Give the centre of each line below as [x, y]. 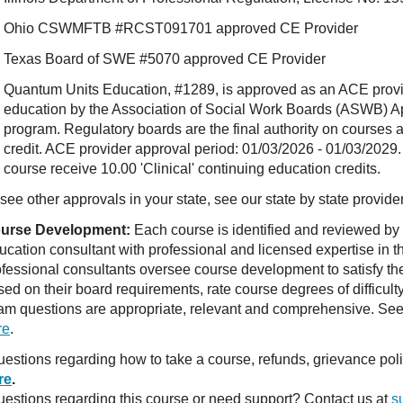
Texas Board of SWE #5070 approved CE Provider [164, 59]
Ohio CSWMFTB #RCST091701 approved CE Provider [180, 28]
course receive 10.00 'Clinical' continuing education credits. [192, 169]
